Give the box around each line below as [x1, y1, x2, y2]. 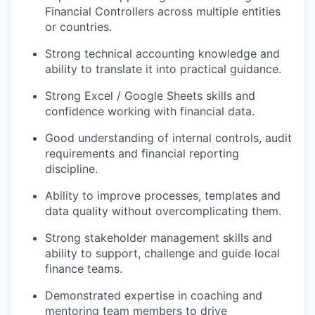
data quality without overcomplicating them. [45, 204, 281, 218]
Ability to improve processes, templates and [45, 188, 281, 202]
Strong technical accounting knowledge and [45, 46, 280, 60]
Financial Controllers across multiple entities [45, 4, 281, 18]
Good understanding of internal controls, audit [45, 131, 292, 145]
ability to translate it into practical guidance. [45, 62, 281, 76]
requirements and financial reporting [45, 146, 239, 160]
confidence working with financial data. [45, 104, 255, 118]
